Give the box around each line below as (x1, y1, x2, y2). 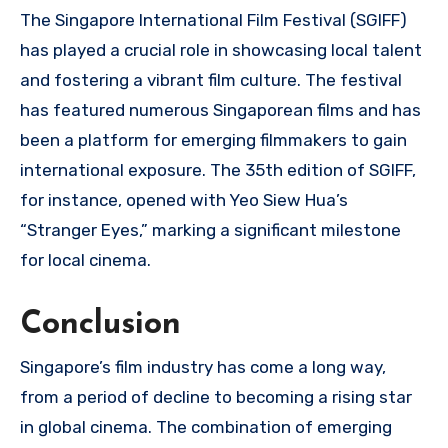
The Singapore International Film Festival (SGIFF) (20, 9, 407, 30)
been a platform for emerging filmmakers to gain (20, 129, 407, 150)
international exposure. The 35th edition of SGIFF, (20, 159, 416, 180)
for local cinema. (20, 249, 151, 270)
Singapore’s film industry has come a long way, (20, 356, 386, 377)
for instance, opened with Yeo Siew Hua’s (20, 189, 348, 210)
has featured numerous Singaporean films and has (20, 99, 421, 120)
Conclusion (20, 308, 181, 341)
